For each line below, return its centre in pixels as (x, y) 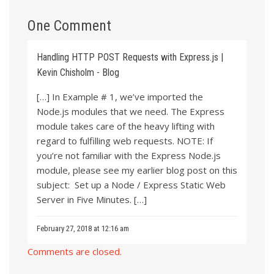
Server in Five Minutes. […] (92, 199)
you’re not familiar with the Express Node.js (129, 155)
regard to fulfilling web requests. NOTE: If (125, 140)
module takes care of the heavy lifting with (126, 126)
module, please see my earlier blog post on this (137, 170)
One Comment (69, 25)
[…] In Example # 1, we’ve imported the (120, 96)
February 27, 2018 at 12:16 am (83, 228)
